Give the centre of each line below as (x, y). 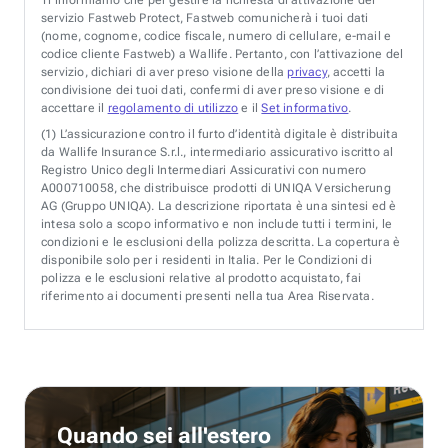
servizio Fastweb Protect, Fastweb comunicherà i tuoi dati (205, 17)
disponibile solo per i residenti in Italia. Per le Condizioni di (206, 259)
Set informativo (305, 107)
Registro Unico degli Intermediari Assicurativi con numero (204, 169)
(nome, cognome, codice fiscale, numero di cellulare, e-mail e (216, 35)
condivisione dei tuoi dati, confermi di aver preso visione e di (213, 89)
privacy (307, 71)
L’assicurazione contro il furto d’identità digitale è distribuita (228, 133)
